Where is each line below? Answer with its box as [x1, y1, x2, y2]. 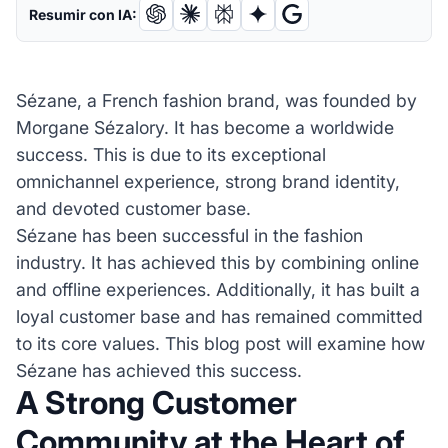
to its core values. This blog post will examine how [15, 333, 425, 355]
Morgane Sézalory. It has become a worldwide [15, 117, 394, 139]
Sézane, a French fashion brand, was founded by [15, 90, 417, 112]
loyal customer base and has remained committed [15, 306, 423, 328]
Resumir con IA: [28, 5, 137, 23]
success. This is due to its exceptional [15, 144, 326, 166]
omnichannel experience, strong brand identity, [15, 171, 400, 193]
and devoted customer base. [15, 198, 251, 220]
